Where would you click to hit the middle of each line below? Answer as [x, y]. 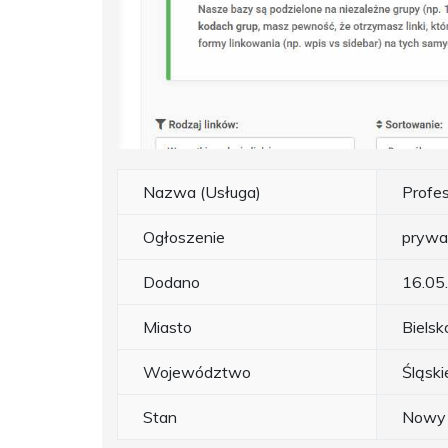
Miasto [167, 327]
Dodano [171, 282]
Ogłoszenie [184, 237]
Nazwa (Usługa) [202, 192]
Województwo [197, 372]
